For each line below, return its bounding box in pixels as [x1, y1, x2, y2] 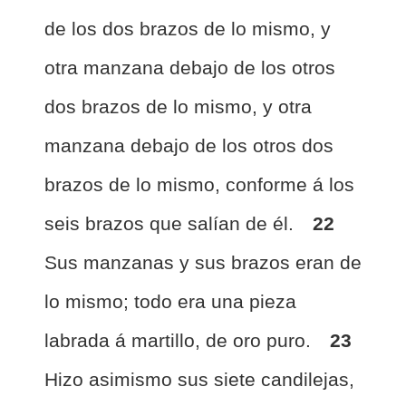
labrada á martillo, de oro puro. [44, 330, 316, 351]
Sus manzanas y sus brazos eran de [44, 252, 362, 273]
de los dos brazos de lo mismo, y [44, 18, 331, 39]
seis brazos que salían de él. [44, 213, 299, 234]
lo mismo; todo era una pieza [44, 291, 296, 312]
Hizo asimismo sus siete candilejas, [44, 369, 354, 390]
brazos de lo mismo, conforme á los [44, 174, 354, 195]
